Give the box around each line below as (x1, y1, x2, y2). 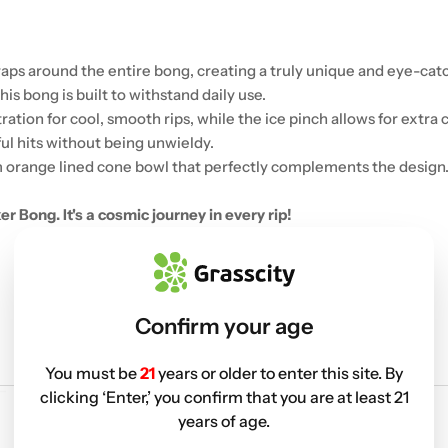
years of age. (178, 410, 270, 431)
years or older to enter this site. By (158, 362, 403, 383)
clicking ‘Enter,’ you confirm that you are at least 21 (39, 386, 409, 407)
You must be (45, 362, 140, 383)
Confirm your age (134, 312, 314, 340)
